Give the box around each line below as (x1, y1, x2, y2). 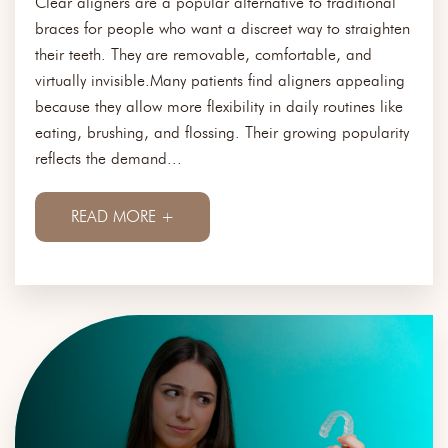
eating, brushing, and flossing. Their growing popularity (35, 122, 409, 142)
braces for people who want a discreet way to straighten (35, 18, 410, 38)
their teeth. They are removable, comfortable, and (35, 44, 372, 64)
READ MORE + (71, 206, 174, 226)
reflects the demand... (35, 148, 182, 168)
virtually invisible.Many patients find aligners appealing (35, 70, 405, 90)
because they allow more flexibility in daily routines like (35, 96, 403, 116)
